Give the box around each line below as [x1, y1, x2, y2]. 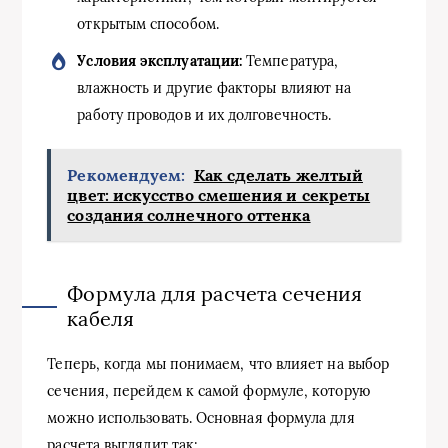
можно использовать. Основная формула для [47, 409, 355, 427]
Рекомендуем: [67, 165, 186, 185]
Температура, [242, 52, 339, 70]
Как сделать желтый [193, 165, 363, 185]
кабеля [67, 306, 134, 331]
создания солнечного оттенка [67, 205, 311, 225]
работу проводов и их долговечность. [77, 106, 332, 124]
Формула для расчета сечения [67, 281, 363, 306]
